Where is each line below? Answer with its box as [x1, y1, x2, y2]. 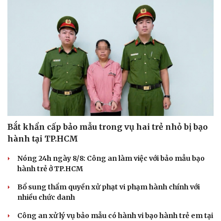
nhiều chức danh [17, 192, 75, 202]
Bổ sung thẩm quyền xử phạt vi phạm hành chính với [17, 182, 200, 191]
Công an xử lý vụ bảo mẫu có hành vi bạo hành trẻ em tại [17, 211, 213, 220]
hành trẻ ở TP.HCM [17, 164, 83, 173]
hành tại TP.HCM [7, 133, 78, 144]
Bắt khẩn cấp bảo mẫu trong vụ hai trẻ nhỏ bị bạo [7, 121, 208, 132]
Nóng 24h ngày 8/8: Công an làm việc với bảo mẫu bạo [17, 153, 205, 163]
